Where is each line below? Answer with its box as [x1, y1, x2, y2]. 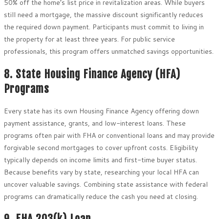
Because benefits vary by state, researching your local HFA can [4, 167, 199, 177]
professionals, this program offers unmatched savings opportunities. [4, 46, 214, 57]
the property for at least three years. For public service [4, 34, 175, 44]
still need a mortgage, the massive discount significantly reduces [4, 10, 203, 20]
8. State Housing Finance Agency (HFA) [4, 67, 180, 81]
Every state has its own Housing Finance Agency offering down [4, 106, 199, 116]
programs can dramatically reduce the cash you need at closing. [4, 191, 198, 201]
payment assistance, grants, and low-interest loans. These [4, 118, 186, 128]
